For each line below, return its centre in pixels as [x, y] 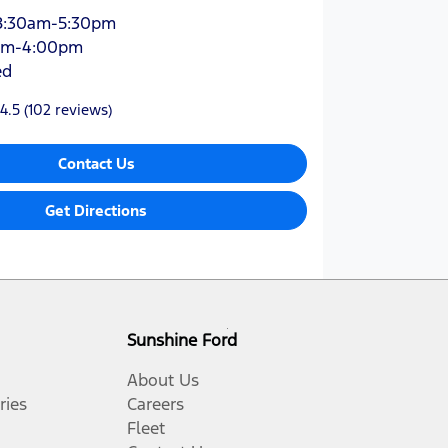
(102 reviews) [67, 110]
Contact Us [96, 164]
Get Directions [96, 211]
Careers [155, 403]
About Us [163, 379]
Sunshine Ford [182, 339]
